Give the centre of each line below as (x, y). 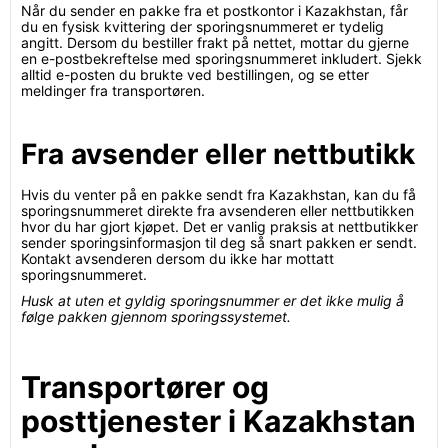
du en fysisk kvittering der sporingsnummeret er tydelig (202, 26)
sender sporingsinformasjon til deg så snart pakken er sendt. (219, 242)
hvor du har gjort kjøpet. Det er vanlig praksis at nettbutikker (219, 226)
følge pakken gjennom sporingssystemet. (156, 316)
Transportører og (145, 387)
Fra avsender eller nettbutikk (218, 154)
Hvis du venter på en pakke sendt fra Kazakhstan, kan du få (218, 194)
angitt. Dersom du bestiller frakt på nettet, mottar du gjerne (215, 42)
